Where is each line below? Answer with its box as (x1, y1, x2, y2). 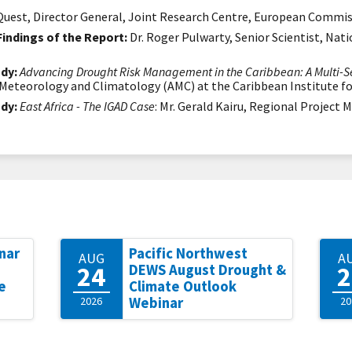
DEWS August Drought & (128, 261, 286, 279)
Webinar (128, 294, 183, 312)
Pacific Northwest (128, 244, 247, 262)
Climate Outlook (128, 277, 236, 295)
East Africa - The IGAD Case (20, 98, 155, 114)
